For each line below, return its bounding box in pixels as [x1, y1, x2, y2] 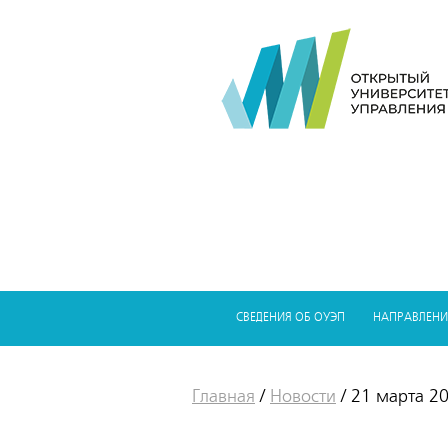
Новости [270, 386, 336, 406]
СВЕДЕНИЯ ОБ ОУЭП [236, 311, 345, 324]
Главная [192, 386, 255, 406]
